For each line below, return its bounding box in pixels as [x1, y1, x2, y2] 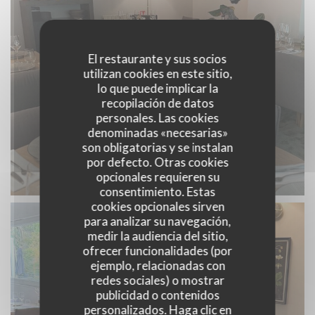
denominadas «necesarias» [87, 125, 228, 140]
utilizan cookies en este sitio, [83, 66, 232, 81]
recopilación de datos [101, 96, 214, 110]
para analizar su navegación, [84, 214, 231, 229]
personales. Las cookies [96, 110, 219, 125]
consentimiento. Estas [99, 184, 216, 199]
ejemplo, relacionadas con [90, 258, 225, 273]
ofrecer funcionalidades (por [82, 243, 233, 258]
